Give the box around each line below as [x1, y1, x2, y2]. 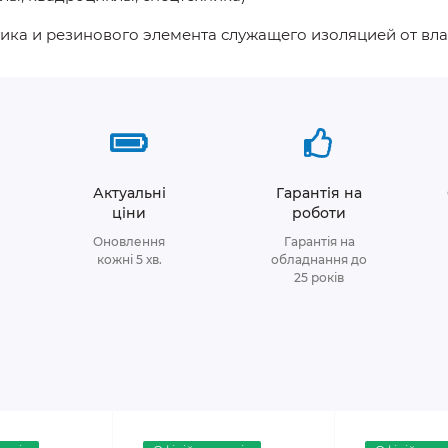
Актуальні [92, 184, 166, 202]
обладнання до [271, 252, 367, 267]
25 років [294, 270, 344, 285]
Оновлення [93, 234, 165, 249]
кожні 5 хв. [96, 252, 162, 267]
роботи [292, 204, 346, 222]
